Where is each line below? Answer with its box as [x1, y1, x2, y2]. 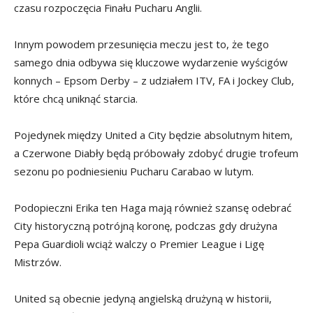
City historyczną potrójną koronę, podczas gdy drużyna [14, 219, 277, 233]
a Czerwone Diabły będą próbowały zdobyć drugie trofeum [14, 146, 298, 161]
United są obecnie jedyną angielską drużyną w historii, [14, 291, 272, 306]
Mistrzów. [14, 255, 61, 270]
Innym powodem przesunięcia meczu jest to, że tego [14, 37, 269, 52]
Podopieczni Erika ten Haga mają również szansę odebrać [14, 201, 291, 215]
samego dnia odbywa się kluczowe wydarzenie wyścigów [14, 55, 288, 70]
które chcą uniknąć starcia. [14, 92, 138, 106]
